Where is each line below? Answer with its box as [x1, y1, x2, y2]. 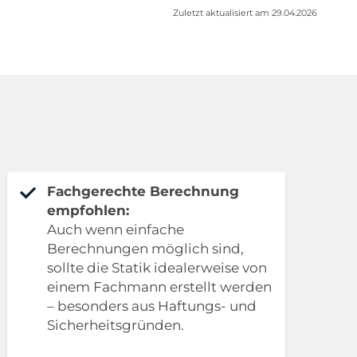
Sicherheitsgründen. [46, 317, 184, 334]
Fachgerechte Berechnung [46, 183, 239, 200]
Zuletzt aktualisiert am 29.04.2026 [173, 7, 317, 19]
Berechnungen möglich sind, [46, 241, 244, 257]
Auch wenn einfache [46, 222, 184, 238]
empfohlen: [46, 202, 129, 219]
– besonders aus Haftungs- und [46, 298, 257, 315]
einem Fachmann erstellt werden [46, 279, 272, 296]
